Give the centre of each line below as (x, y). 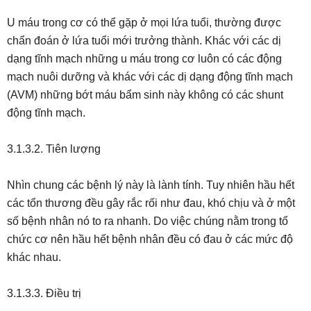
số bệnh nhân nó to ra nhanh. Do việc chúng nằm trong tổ (148, 221)
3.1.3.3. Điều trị (44, 293)
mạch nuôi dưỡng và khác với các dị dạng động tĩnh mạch (150, 77)
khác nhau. (34, 257)
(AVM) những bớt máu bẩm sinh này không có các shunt (145, 95)
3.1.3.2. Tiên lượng (54, 149)
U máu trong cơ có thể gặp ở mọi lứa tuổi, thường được (144, 23)
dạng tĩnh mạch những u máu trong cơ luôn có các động (144, 59)
